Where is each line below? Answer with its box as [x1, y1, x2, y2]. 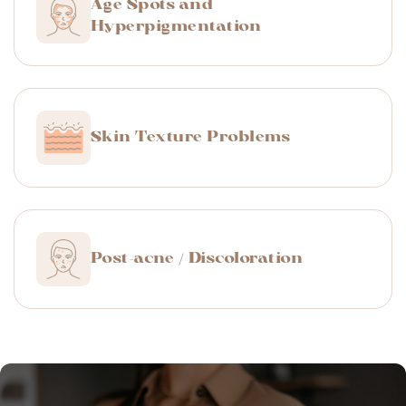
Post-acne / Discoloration [91, 252, 303, 266]
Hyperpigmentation [91, 20, 262, 34]
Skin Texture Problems [91, 130, 291, 145]
